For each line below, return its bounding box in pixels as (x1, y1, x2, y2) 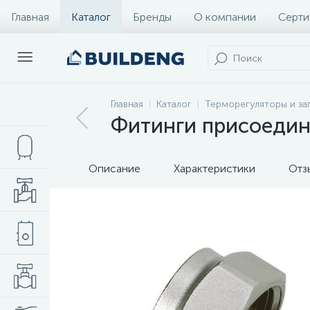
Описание (89, 162, 140, 175)
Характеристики (174, 162, 255, 175)
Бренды (133, 10, 172, 24)
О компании (194, 10, 256, 24)
